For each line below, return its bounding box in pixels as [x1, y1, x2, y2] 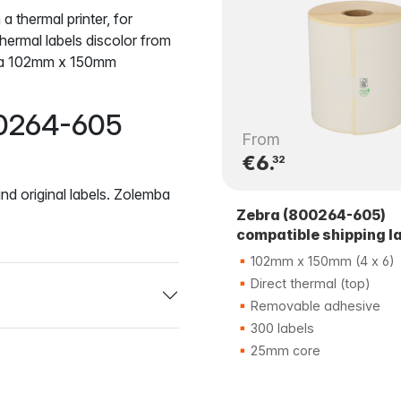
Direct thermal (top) [247, 275, 371, 291]
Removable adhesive [247, 297, 380, 313]
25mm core [247, 342, 320, 358]
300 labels [247, 320, 314, 336]
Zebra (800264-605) [236, 205, 386, 224]
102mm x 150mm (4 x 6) [247, 252, 395, 269]
